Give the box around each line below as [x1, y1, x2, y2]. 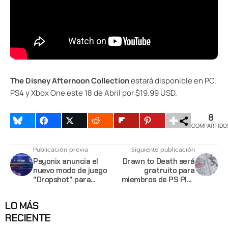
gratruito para [144, 165, 195, 176]
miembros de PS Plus [121, 174, 195, 185]
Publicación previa [33, 145, 88, 154]
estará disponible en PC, [129, 75, 216, 86]
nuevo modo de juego [33, 165, 107, 176]
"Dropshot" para [33, 174, 91, 185]
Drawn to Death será [122, 156, 195, 166]
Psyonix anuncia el [33, 156, 98, 166]
